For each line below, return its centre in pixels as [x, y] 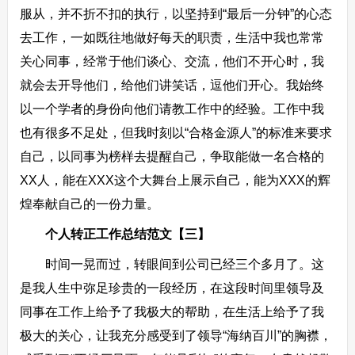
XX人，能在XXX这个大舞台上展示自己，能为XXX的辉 [175, 180]
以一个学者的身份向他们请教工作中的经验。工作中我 [172, 109]
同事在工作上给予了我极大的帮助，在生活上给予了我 [172, 312]
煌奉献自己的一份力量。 [89, 204]
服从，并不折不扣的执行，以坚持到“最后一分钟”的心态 [176, 14]
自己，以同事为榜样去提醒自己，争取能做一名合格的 [172, 157]
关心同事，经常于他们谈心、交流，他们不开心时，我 [172, 61]
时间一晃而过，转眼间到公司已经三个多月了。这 [172, 264]
